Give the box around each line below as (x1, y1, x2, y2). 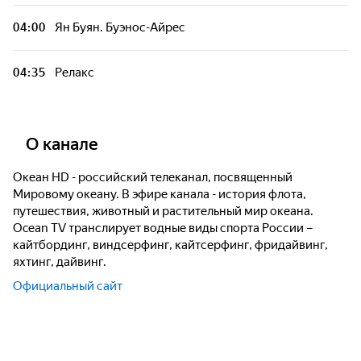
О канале (26, 135, 98, 154)
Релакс (55, 65, 94, 80)
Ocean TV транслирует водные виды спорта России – (13, 221, 313, 235)
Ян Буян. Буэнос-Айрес (55, 20, 185, 35)
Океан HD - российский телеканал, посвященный (13, 170, 293, 185)
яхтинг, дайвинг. (13, 255, 106, 269)
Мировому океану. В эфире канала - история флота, (13, 187, 306, 201)
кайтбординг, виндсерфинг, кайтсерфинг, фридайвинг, (13, 238, 328, 252)
